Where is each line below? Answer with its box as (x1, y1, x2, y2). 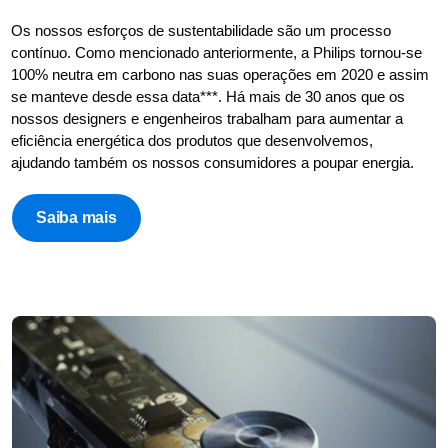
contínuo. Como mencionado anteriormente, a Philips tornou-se (11, 43, 423, 61)
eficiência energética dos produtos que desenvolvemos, (11, 131, 374, 149)
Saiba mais (36, 208, 117, 226)
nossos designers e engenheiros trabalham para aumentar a (11, 109, 404, 127)
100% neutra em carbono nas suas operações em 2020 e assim (11, 65, 430, 83)
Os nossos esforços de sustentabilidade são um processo (11, 21, 392, 39)
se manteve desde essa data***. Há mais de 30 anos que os (11, 87, 406, 105)
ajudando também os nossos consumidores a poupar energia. (11, 153, 415, 171)
